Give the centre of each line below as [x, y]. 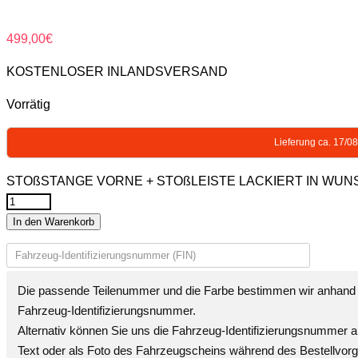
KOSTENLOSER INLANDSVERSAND [117, 72]
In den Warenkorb [54, 222]
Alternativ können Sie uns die [95, 331]
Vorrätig [28, 105]
